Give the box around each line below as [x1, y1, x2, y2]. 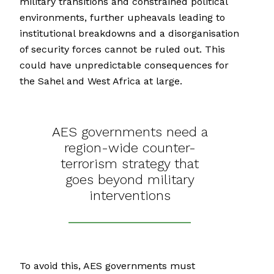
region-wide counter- [64, 140, 196, 156]
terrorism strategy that [61, 156, 199, 172]
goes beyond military [65, 172, 194, 188]
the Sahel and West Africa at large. [20, 75, 182, 87]
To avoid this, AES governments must [20, 260, 195, 272]
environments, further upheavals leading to [20, 12, 225, 24]
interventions [89, 188, 171, 204]
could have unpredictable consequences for [20, 59, 229, 72]
